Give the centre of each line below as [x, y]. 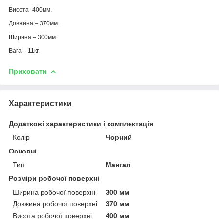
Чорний [119, 137]
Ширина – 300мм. [33, 37]
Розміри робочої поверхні [54, 178]
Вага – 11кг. [24, 51]
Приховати [28, 71]
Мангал [118, 164]
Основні [23, 151]
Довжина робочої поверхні [55, 204]
